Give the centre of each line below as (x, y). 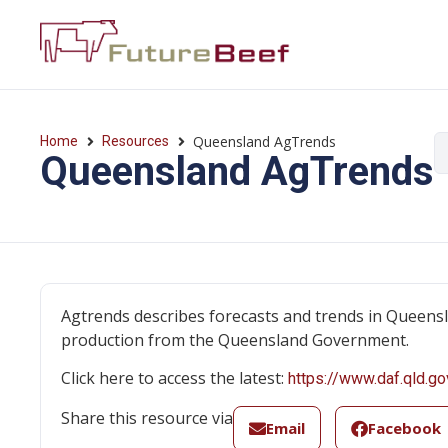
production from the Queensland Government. (235, 340)
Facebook (404, 428)
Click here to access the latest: (174, 378)
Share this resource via (147, 417)
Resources (135, 141)
